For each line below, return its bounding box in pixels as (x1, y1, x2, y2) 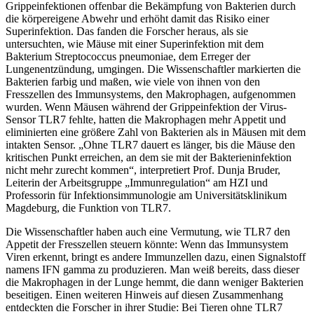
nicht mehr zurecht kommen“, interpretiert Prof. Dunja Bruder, (6, 163, 280, 176)
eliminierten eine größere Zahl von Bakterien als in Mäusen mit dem (6, 125, 306, 138)
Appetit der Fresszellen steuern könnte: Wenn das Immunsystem (6, 238, 288, 250)
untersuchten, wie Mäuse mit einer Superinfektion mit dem (6, 37, 264, 50)
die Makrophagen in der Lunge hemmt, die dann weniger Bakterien (6, 275, 303, 288)
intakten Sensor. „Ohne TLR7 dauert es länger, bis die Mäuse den (6, 138, 295, 151)
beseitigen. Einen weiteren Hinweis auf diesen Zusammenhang (6, 288, 283, 301)
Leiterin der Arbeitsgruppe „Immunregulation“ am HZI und (6, 176, 268, 189)
